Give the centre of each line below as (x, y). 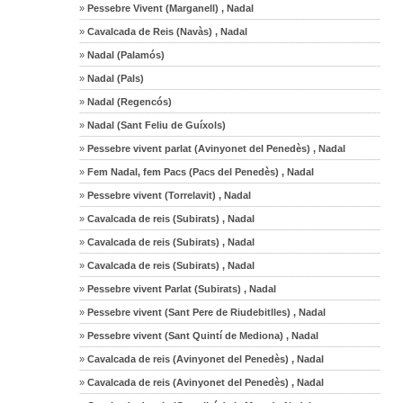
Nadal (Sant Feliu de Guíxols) (156, 125)
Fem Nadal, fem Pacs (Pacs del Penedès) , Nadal (200, 171)
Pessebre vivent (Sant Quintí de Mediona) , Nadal (202, 335)
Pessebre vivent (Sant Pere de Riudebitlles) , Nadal (206, 312)
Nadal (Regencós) (129, 101)
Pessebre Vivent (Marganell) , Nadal (170, 8)
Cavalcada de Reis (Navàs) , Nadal (166, 31)
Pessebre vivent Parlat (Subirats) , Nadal (181, 288)
